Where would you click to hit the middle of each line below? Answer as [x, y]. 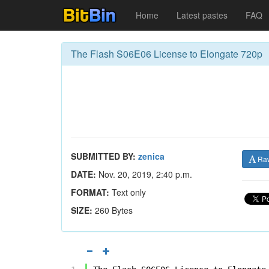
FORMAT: [90, 192]
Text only [128, 192]
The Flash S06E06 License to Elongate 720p [167, 54]
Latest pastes [202, 15]
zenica [151, 156]
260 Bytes [114, 210]
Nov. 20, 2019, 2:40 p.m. [144, 174]
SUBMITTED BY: [103, 156]
